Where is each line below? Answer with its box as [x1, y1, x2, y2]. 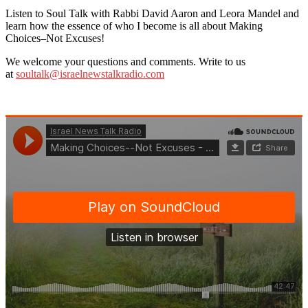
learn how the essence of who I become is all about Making [5, 19, 263, 32]
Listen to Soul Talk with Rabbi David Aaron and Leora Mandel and [5, 7, 299, 19]
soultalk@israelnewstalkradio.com [16, 67, 164, 80]
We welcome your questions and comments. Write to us [5, 55, 245, 67]
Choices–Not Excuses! [5, 32, 104, 44]
